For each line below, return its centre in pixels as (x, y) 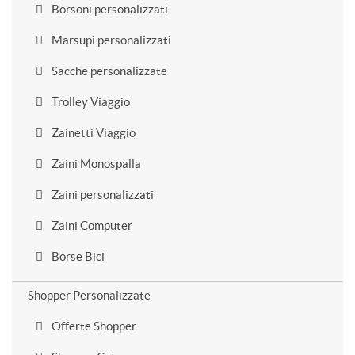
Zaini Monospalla (95, 164)
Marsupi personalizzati (110, 40)
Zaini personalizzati (101, 195)
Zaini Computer (91, 225)
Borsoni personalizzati (109, 9)
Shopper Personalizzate (89, 295)
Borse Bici (77, 256)
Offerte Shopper (93, 326)
